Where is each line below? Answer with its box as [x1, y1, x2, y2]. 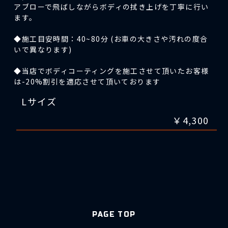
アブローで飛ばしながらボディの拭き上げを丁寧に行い [14, 1, 209, 12]
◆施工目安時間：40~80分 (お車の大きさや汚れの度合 [14, 33, 208, 44]
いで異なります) [14, 44, 72, 54]
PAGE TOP [92, 210, 136, 219]
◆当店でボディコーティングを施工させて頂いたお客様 [14, 65, 209, 76]
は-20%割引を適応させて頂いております [14, 76, 161, 87]
